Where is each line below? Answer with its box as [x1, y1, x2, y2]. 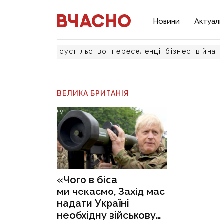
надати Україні [57, 197, 130, 210]
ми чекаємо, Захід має [57, 186, 165, 198]
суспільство [59, 47, 107, 55]
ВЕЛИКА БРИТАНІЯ [57, 89, 129, 97]
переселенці [111, 47, 161, 55]
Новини [153, 17, 180, 26]
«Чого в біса [57, 174, 118, 186]
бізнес [165, 47, 191, 55]
